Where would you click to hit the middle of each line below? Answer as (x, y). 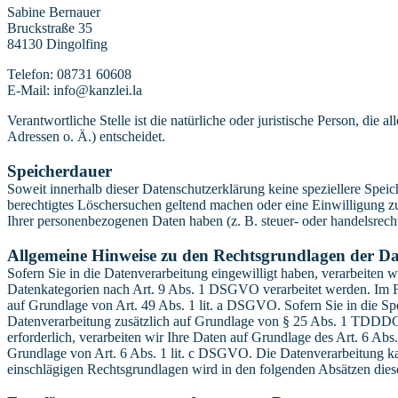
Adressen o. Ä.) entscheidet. (86, 137)
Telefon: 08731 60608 (69, 75)
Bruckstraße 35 (50, 28)
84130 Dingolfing (57, 44)
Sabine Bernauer (54, 12)
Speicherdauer (60, 171)
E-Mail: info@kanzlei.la (75, 91)
